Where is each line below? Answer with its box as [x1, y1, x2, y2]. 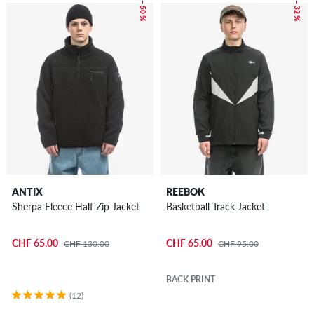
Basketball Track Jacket [165, 200, 265, 213]
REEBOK [165, 186, 205, 198]
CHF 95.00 [217, 238, 259, 249]
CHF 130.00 [63, 238, 109, 249]
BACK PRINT [165, 273, 215, 285]
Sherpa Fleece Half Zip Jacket [11, 200, 139, 213]
